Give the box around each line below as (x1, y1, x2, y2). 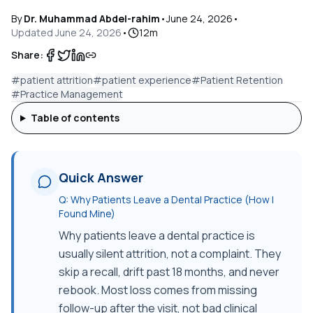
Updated (11, 26, 55, 39)
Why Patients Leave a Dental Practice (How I (71, 193, 274, 206)
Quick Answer (59, 169, 143, 186)
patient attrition (20, 73, 93, 87)
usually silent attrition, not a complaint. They (59, 246, 281, 261)
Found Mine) (59, 207, 115, 220)
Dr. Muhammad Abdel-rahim (24, 12, 160, 25)
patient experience (102, 73, 191, 87)
